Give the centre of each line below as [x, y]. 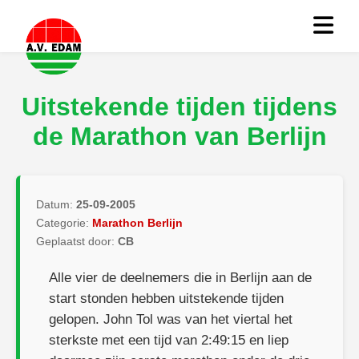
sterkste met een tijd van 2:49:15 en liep [169, 340]
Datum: [56, 204]
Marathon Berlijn [137, 223]
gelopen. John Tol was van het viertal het [171, 319]
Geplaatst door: [77, 241]
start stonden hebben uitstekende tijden [166, 298]
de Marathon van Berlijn [179, 136]
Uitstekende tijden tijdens [179, 107]
